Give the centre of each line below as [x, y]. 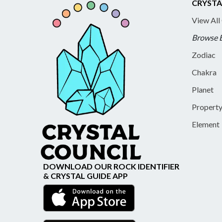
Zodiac [203, 55]
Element [205, 124]
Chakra [204, 72]
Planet [202, 90]
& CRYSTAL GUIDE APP [85, 176]
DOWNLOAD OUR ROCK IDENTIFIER [111, 166]
